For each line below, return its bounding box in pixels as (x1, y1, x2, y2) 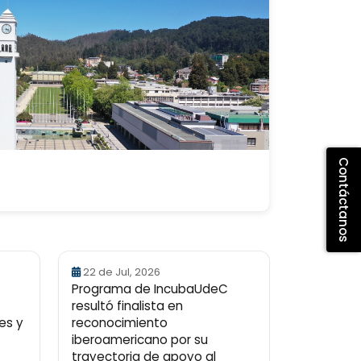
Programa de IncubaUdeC (72, 280, 228, 297)
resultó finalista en (72, 297, 183, 314)
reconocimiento (72, 314, 168, 331)
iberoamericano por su (72, 331, 208, 348)
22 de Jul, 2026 (83, 265, 160, 279)
